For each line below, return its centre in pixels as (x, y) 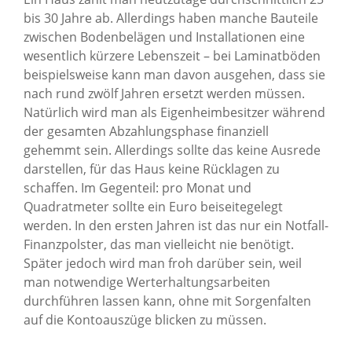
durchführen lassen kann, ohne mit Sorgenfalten (167, 301)
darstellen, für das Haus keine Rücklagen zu (152, 169)
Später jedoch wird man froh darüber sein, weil (163, 263)
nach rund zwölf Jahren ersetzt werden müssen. (164, 93)
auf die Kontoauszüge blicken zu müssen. (145, 319)
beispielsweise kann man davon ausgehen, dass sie (174, 74)
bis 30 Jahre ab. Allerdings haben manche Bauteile (171, 18)
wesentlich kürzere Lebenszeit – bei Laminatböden (172, 55)
